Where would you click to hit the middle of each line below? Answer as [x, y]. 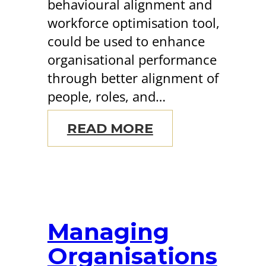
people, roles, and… [106, 96]
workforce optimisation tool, [133, 23]
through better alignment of [133, 78]
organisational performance [132, 59]
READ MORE [110, 128]
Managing [108, 232]
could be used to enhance [126, 41]
